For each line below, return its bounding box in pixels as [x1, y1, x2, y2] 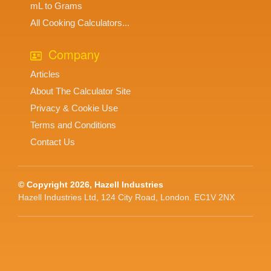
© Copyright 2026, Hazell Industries [18, 180, 163, 190]
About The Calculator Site [30, 86, 131, 97]
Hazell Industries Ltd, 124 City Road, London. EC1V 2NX [18, 192, 235, 203]
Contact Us [30, 137, 75, 148]
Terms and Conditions [30, 120, 116, 131]
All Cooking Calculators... [30, 18, 129, 28]
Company [45, 45, 100, 64]
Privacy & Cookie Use [30, 103, 118, 114]
